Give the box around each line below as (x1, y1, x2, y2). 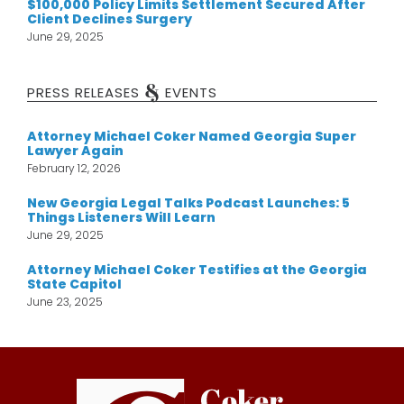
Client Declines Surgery (27, 10, 192, 29)
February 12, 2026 (27, 161, 121, 177)
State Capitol (27, 275, 122, 294)
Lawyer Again (27, 142, 124, 161)
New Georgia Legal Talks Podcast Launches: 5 (27, 194, 350, 213)
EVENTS (161, 83, 217, 103)
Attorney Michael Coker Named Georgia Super (27, 127, 356, 146)
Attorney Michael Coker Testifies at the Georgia (27, 261, 367, 280)
